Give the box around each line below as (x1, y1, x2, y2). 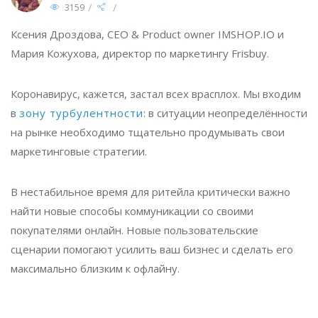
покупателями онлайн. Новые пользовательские (11, 223, 258, 237)
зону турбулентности (19, 106, 143, 120)
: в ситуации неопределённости (143, 106, 307, 120)
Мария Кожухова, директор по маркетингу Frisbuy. (11, 46, 269, 60)
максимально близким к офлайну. (11, 261, 180, 275)
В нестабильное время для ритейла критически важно (11, 185, 290, 199)
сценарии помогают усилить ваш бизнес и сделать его (11, 242, 293, 256)
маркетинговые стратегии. (11, 144, 147, 158)
